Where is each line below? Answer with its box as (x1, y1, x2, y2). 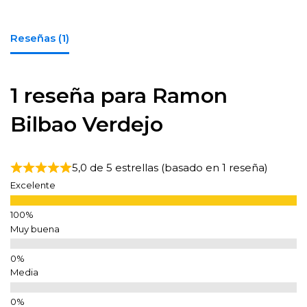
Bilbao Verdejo (10, 111, 163, 137)
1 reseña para (10, 82, 152, 108)
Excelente (10, 180, 56, 191)
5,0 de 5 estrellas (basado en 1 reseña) (72, 160, 268, 174)
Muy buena (10, 223, 60, 234)
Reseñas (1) (10, 32, 69, 45)
